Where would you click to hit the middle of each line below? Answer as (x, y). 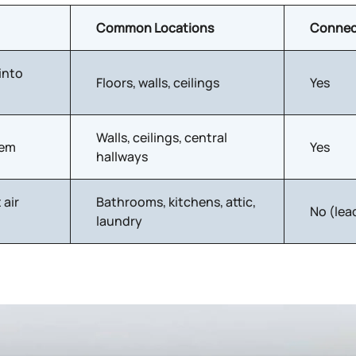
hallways (122, 157)
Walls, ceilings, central (162, 137)
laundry (119, 221)
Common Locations (155, 28)
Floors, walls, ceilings (158, 83)
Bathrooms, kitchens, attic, (176, 202)
